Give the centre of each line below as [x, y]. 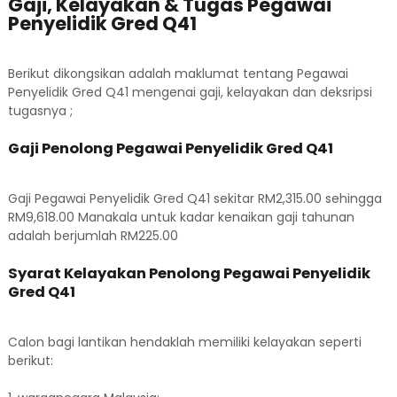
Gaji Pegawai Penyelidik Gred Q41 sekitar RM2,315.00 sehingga [195, 198]
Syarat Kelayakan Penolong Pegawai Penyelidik [189, 273]
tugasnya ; [40, 111]
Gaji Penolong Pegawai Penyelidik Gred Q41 [170, 148]
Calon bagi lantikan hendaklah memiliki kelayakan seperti [184, 342]
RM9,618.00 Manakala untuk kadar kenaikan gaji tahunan [181, 217]
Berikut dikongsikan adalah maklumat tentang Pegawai [178, 74]
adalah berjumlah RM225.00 [93, 236]
